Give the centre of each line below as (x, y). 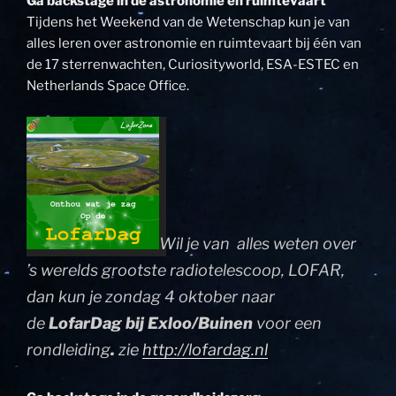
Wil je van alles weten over (258, 243)
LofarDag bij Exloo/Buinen (152, 323)
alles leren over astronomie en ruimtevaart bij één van (194, 44)
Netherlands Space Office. (108, 86)
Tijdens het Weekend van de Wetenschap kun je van (188, 23)
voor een (289, 323)
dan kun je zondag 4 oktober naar (151, 296)
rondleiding (69, 349)
